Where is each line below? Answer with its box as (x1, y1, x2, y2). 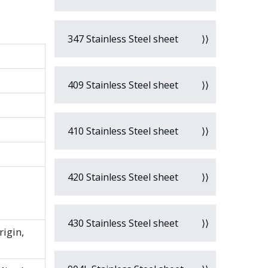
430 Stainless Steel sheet (65, 217, 178, 230)
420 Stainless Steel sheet (65, 170, 178, 184)
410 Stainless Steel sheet (65, 124, 178, 138)
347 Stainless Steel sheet (65, 32, 178, 45)
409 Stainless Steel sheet (65, 78, 178, 92)
